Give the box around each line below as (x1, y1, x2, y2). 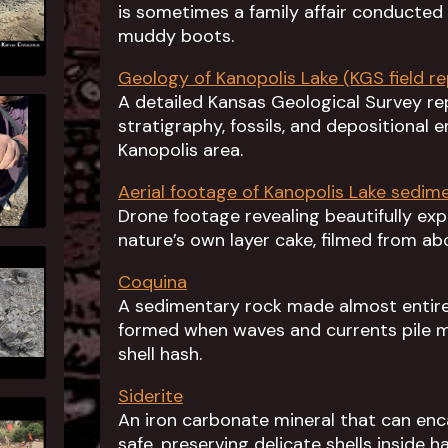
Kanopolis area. (118, 138, 243, 162)
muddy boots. (118, 24, 234, 48)
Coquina (118, 270, 187, 294)
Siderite (118, 384, 183, 408)
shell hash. (118, 342, 202, 366)
